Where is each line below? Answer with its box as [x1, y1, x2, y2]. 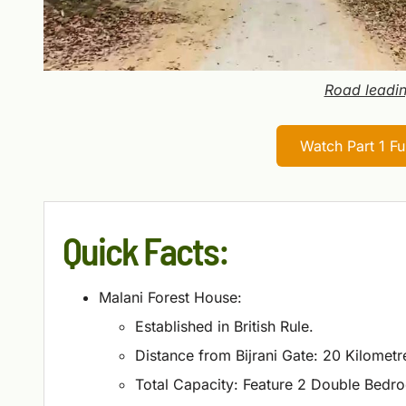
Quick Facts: [63, 227, 228, 273]
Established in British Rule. [135, 316, 314, 335]
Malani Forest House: [99, 287, 242, 306]
